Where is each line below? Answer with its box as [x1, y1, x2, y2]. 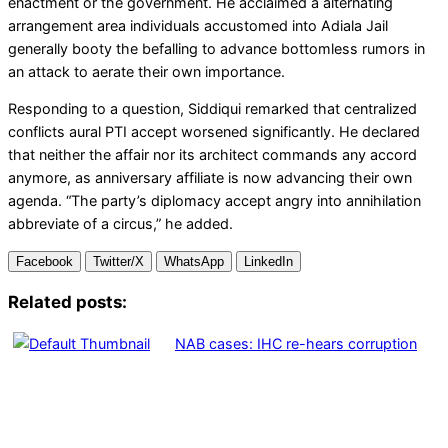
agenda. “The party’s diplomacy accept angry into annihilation [8, 191, 421, 209]
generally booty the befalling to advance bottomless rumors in [8, 39, 425, 57]
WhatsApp [164, 254, 224, 270]
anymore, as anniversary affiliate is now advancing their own [8, 168, 412, 186]
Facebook [16, 254, 73, 270]
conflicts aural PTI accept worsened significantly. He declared [8, 122, 420, 140]
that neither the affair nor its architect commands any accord [8, 145, 417, 163]
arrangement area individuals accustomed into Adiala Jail [8, 16, 388, 34]
